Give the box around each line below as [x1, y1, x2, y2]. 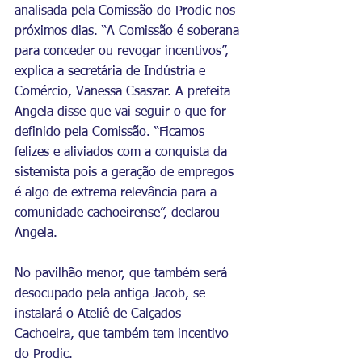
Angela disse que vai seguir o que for [15, 105, 230, 119]
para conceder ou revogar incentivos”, [15, 44, 233, 58]
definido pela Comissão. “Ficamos [15, 125, 208, 139]
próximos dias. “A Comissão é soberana [15, 24, 243, 38]
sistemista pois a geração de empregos [15, 166, 238, 179]
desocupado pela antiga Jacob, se [15, 287, 209, 301]
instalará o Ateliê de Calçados [15, 307, 185, 321]
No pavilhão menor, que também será [15, 267, 231, 280]
